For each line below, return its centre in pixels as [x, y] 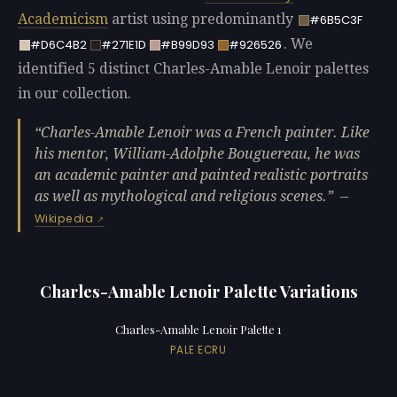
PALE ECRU [198, 350]
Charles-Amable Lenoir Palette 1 [198, 330]
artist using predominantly [202, 19]
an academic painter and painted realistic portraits [201, 175]
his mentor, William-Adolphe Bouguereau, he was [197, 153]
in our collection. [74, 94]
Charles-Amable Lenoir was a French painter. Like [205, 132]
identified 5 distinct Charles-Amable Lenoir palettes [193, 69]
